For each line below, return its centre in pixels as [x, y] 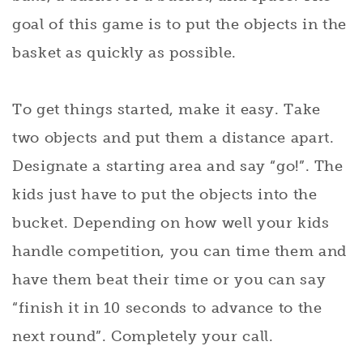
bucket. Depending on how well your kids [171, 222]
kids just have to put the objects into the [165, 194]
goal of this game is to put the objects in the [179, 24]
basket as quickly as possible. [124, 52]
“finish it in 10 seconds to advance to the [167, 307]
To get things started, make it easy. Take [167, 109]
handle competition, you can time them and [179, 251]
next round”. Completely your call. [143, 336]
